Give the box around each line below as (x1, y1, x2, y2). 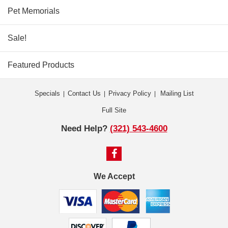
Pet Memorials (8, 7, 60, 16)
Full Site (102, 106, 126, 114)
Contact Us (67, 90, 101, 97)
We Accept (93, 172, 135, 181)
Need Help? (61, 124, 110, 133)
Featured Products (8, 61, 74, 70)
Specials (34, 90, 60, 97)
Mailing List (160, 90, 194, 97)
